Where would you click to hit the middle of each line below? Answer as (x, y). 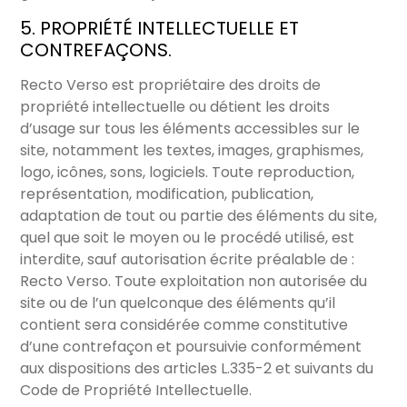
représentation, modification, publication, (167, 194)
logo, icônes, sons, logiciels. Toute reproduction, (188, 173)
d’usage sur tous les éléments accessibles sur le (190, 129)
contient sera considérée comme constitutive (184, 325)
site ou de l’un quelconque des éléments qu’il (178, 303)
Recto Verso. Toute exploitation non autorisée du (194, 282)
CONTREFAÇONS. (96, 50)
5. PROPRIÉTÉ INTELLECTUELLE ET (160, 29)
